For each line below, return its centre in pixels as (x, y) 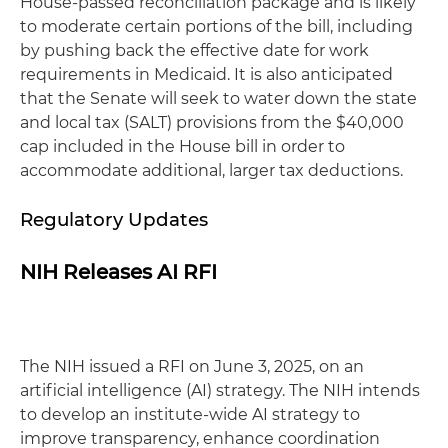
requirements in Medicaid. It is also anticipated (206, 74)
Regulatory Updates (114, 219)
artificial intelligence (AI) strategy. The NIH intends (220, 390)
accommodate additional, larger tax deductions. (211, 170)
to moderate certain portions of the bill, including (216, 26)
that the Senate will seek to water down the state (218, 98)
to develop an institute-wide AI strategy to (190, 414)
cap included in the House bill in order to (182, 146)
